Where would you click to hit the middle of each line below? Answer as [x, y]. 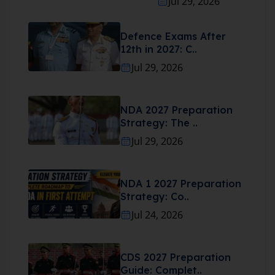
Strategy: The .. [159, 122]
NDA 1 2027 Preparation [181, 183]
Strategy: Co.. [155, 196]
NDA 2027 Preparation [176, 110]
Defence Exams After [173, 36]
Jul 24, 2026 [157, 215]
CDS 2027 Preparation [176, 257]
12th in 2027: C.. [159, 49]
